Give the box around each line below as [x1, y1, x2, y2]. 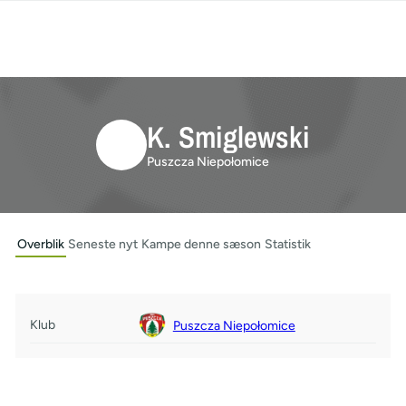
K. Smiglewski [147, 116, 310, 157]
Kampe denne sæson [140, 237, 261, 252]
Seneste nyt [67, 237, 138, 252]
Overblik [16, 237, 64, 252]
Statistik [264, 237, 311, 252]
